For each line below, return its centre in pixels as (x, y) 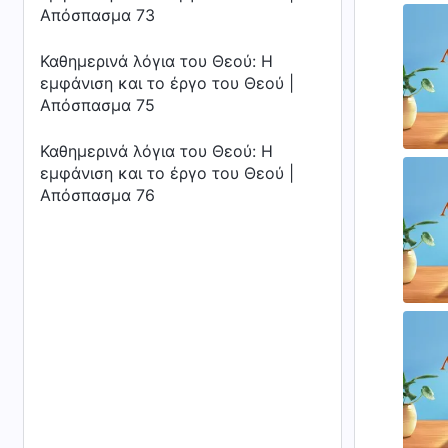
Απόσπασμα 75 (97, 105)
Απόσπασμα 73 (97, 15)
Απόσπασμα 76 (97, 195)
